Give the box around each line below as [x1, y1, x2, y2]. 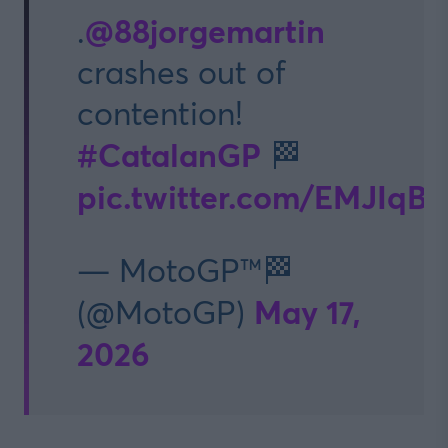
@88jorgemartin [85, 9, 325, 53]
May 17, [254, 290, 361, 334]
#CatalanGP [77, 133, 261, 177]
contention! [77, 92, 243, 135]
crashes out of [77, 51, 286, 94]
